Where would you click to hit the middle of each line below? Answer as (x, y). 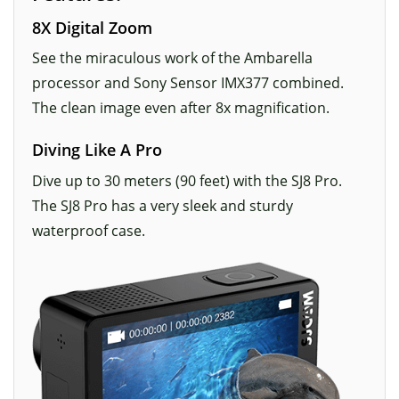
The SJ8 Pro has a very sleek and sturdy (163, 205)
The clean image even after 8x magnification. (181, 108)
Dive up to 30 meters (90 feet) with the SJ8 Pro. (187, 180)
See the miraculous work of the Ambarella (172, 58)
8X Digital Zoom (92, 27)
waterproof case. (89, 230)
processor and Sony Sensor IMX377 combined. (188, 83)
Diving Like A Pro (97, 150)
